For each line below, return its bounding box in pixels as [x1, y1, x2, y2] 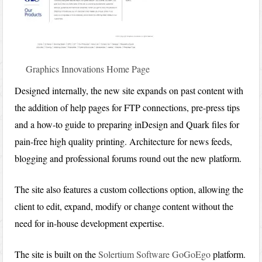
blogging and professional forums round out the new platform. [15, 152, 242, 165]
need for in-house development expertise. [15, 217, 165, 230]
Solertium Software [98, 248, 170, 261]
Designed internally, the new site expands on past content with [15, 84, 244, 97]
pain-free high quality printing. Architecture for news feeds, [15, 135, 233, 148]
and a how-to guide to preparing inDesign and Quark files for [15, 118, 240, 131]
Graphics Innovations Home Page [25, 63, 150, 75]
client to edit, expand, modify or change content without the [15, 200, 234, 213]
